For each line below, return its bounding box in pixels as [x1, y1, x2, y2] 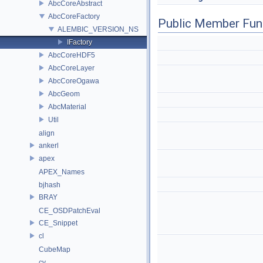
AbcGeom [48, 89, 80, 98]
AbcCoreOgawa [48, 76, 99, 85]
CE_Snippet [39, 218, 77, 227]
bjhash [39, 181, 60, 189]
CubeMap [39, 245, 70, 254]
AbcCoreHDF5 [48, 50, 95, 59]
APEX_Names [39, 168, 85, 176]
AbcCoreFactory [48, 12, 100, 21]
